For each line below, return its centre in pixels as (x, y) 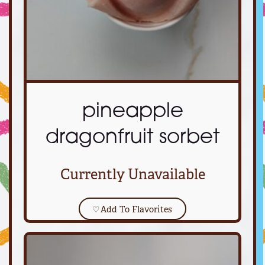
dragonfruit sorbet (132, 138)
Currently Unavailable (132, 174)
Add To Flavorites (136, 209)
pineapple (132, 112)
